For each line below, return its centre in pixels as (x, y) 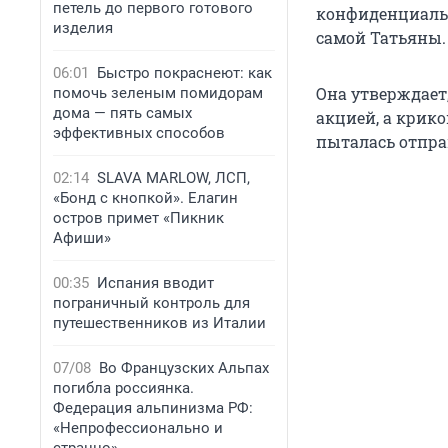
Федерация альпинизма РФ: (153, 408)
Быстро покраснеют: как (184, 73)
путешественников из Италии (159, 323)
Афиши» (82, 238)
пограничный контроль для (151, 303)
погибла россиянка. (123, 388)
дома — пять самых (122, 113)
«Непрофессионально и (138, 428)
